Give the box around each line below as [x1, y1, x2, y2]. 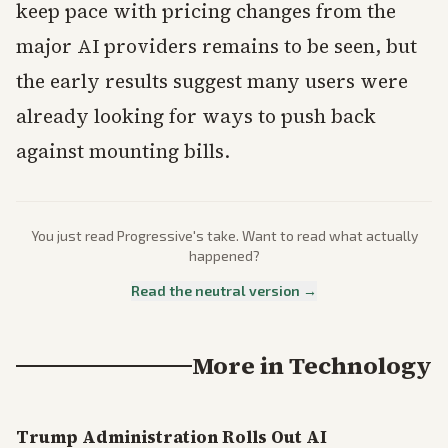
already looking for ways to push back [16, 102, 376, 129]
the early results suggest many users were [16, 67, 408, 94]
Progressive [116, 226, 193, 244]
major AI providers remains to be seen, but [16, 32, 417, 59]
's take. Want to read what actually [192, 226, 418, 244]
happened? [188, 246, 260, 264]
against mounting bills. [16, 137, 230, 164]
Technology [289, 348, 432, 382]
